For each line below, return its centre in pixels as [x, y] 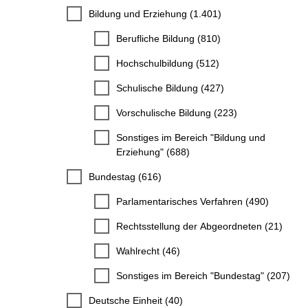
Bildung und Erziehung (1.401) [155, 13]
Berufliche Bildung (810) [168, 38]
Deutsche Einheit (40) [136, 300]
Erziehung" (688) [153, 152]
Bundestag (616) [125, 176]
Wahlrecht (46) [148, 251]
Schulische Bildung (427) [170, 88]
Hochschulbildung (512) [168, 63]
